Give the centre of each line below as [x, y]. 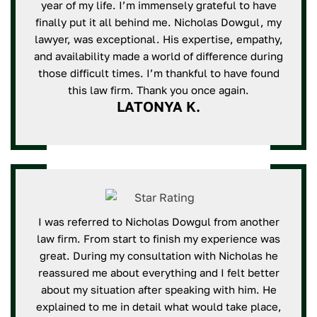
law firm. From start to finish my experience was [158, 238]
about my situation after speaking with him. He [158, 289]
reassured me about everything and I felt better [158, 272]
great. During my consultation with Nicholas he [158, 255]
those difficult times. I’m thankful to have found [158, 73]
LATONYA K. [158, 106]
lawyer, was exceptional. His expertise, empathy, [158, 39]
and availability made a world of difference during [158, 56]
